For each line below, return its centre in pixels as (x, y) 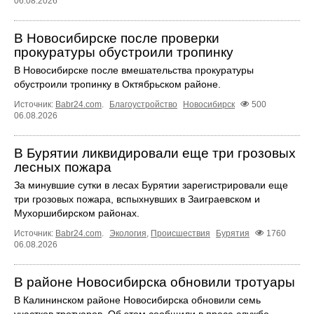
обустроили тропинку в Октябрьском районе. (117, 84)
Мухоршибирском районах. (77, 213)
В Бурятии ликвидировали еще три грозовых (155, 153)
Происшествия (180, 234)
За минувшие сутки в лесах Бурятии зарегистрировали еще (151, 185)
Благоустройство (143, 105)
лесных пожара (63, 168)
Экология (128, 234)
